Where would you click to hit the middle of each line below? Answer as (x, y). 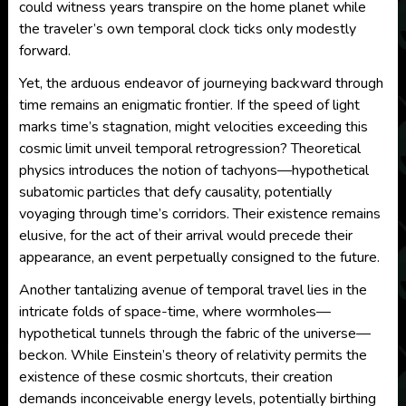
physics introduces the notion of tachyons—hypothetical (193, 170)
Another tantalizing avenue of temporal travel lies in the (193, 290)
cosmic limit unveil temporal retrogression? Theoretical (189, 149)
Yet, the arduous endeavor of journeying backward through (201, 83)
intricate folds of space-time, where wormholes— (174, 312)
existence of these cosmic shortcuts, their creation (175, 377)
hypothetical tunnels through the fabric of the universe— (194, 333)
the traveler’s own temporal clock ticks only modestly (187, 29)
